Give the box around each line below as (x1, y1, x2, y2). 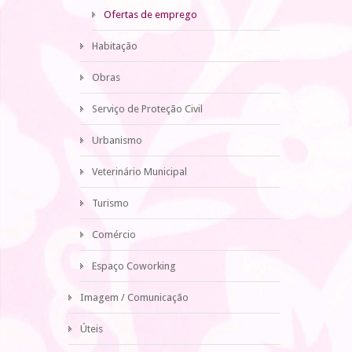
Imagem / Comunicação (80, 291, 189, 303)
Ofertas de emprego (104, 9, 197, 20)
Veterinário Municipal (92, 166, 187, 178)
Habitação (92, 40, 137, 52)
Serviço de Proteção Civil (92, 103, 203, 115)
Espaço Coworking (92, 260, 176, 272)
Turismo (92, 197, 129, 209)
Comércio (92, 229, 136, 240)
